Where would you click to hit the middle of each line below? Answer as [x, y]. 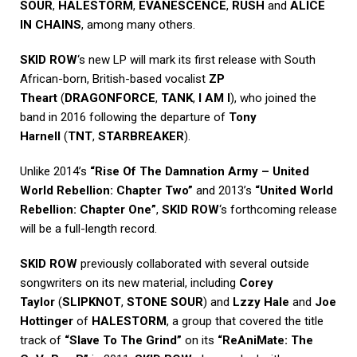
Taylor [37, 302]
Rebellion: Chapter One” [88, 210]
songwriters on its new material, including [129, 283]
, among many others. [138, 25]
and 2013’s [224, 191]
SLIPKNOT [92, 302]
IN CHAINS [51, 25]
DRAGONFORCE [110, 98]
